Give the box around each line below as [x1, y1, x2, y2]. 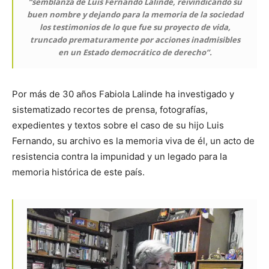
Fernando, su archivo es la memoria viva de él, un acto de [12, 135, 255, 147]
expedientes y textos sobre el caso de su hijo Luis [12, 119, 224, 131]
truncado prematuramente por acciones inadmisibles [30, 34, 240, 45]
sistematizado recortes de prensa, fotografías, [12, 104, 208, 115]
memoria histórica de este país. [12, 166, 145, 178]
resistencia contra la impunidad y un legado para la [12, 151, 227, 162]
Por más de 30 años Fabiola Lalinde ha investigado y [12, 88, 234, 100]
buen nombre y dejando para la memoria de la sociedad [27, 9, 243, 20]
